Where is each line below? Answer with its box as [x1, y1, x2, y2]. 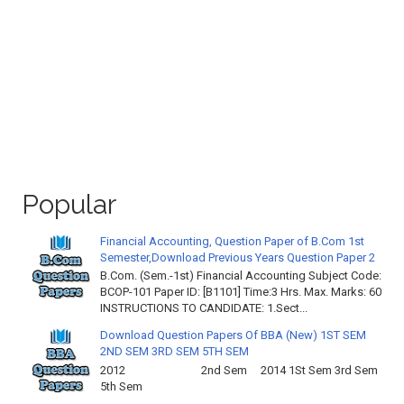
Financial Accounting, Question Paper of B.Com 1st [100, 234, 364, 248]
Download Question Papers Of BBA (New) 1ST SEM [100, 328, 366, 343]
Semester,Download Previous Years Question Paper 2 [100, 250, 375, 264]
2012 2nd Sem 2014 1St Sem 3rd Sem [100, 363, 378, 377]
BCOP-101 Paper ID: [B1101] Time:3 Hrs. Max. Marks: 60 [100, 285, 381, 299]
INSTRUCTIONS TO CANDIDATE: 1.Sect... [100, 301, 308, 316]
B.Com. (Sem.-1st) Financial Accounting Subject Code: [100, 269, 381, 283]
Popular [22, 188, 116, 220]
